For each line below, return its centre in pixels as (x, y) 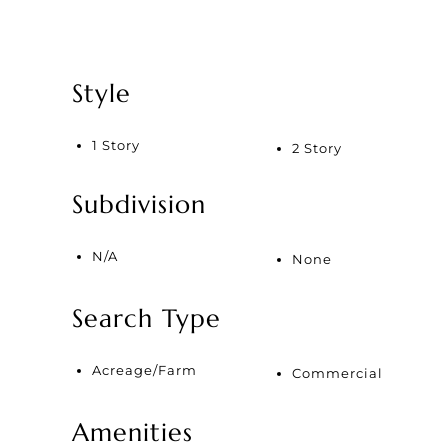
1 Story (116, 145)
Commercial (337, 373)
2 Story (317, 148)
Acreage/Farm (144, 370)
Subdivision (139, 204)
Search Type (146, 318)
